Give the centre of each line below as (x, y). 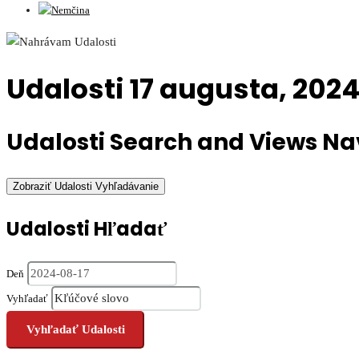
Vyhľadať (27, 299)
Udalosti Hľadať (87, 229)
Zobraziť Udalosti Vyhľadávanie (86, 187)
